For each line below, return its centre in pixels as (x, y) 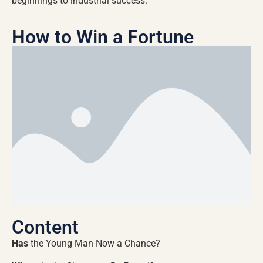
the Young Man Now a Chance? (94, 244)
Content (45, 227)
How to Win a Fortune (103, 37)
